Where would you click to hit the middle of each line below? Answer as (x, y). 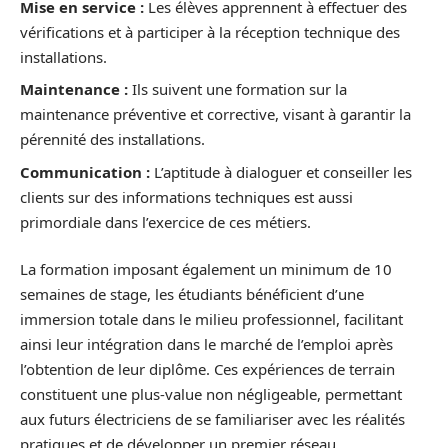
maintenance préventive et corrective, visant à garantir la (215, 114)
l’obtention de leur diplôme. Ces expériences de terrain (207, 369)
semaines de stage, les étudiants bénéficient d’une (192, 294)
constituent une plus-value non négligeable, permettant (211, 394)
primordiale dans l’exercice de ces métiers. (165, 221)
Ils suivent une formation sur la (237, 89)
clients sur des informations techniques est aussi (186, 196)
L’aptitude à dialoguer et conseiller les (281, 171)
